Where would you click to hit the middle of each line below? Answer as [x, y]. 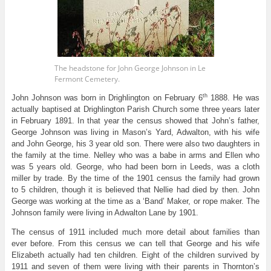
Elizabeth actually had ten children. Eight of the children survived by [135, 255]
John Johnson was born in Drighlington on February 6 [107, 97]
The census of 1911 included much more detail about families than [135, 232]
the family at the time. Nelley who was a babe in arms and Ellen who [135, 155]
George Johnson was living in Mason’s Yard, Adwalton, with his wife [135, 132]
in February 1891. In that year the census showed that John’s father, [135, 120]
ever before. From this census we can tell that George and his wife [135, 243]
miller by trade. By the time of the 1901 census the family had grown [135, 178]
